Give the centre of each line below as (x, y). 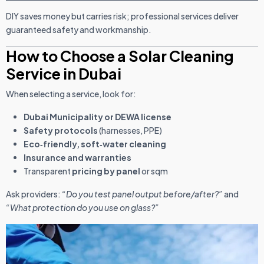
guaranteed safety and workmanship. (79, 30)
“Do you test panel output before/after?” (142, 194)
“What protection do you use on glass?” (82, 208)
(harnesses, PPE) (130, 131)
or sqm (154, 171)
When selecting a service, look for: (71, 94)
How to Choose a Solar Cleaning (120, 56)
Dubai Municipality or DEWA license (98, 117)
